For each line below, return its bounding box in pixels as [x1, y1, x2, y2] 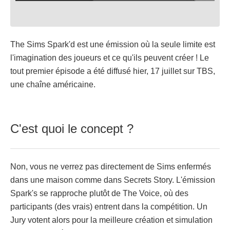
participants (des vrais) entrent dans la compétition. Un [10, 202, 207, 211]
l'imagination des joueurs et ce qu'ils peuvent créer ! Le [10, 53, 209, 62]
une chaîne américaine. [10, 80, 95, 89]
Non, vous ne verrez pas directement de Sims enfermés [10, 162, 211, 171]
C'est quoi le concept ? [10, 121, 133, 136]
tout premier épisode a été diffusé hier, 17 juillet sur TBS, [10, 66, 215, 75]
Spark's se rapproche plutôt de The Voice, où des [10, 188, 188, 198]
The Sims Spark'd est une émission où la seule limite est [10, 40, 215, 49]
